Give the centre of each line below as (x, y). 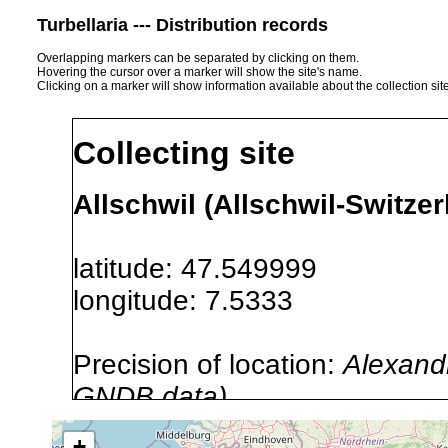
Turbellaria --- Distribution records (182, 24)
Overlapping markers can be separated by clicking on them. (198, 57)
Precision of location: (208, 364)
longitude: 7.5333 (199, 300)
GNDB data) (150, 396)
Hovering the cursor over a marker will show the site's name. (199, 71)
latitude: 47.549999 (211, 268)
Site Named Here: (189, 428)
